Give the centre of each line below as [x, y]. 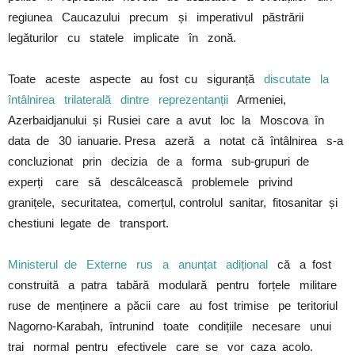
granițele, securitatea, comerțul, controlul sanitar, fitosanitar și [174, 203]
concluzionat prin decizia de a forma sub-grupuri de [160, 162]
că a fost [303, 265]
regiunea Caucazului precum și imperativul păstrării [157, 17]
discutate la [300, 79]
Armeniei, [261, 100]
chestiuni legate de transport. [88, 223]
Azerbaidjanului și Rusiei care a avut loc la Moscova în [168, 120]
